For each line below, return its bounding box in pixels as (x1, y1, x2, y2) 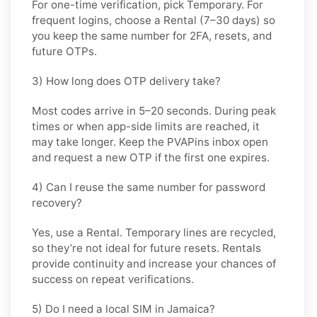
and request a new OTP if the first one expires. (32, 150, 270, 164)
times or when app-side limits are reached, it (32, 119, 260, 133)
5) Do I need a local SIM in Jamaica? (32, 301, 215, 316)
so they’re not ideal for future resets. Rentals (32, 241, 261, 255)
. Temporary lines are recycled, (120, 225, 276, 239)
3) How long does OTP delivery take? (32, 74, 221, 88)
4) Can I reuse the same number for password (32, 180, 265, 194)
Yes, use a (32, 225, 86, 239)
